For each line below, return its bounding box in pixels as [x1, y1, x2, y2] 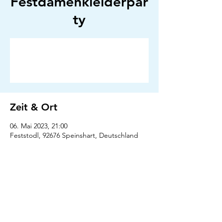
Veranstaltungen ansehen [33, 61, 126, 71]
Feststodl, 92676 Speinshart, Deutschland [10, 131, 138, 140]
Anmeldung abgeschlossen [30, 50, 129, 59]
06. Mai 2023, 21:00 [10, 121, 67, 130]
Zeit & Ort [10, 101, 57, 113]
